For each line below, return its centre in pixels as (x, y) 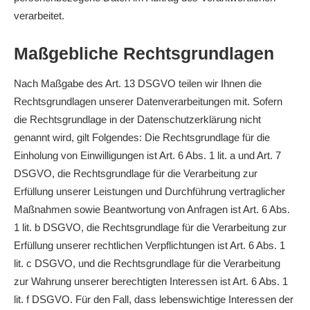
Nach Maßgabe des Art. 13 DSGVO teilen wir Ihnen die (138, 83)
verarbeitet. (39, 16)
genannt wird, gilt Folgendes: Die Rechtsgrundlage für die (142, 137)
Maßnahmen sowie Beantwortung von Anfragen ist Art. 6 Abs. (152, 209)
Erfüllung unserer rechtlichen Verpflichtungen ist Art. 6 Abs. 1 (149, 245)
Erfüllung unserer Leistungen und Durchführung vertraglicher (149, 191)
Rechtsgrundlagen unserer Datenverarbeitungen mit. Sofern (148, 101)
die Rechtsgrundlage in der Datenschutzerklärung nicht (137, 119)
